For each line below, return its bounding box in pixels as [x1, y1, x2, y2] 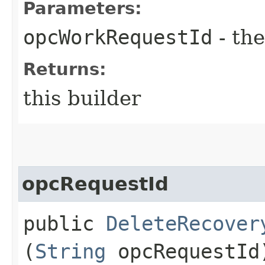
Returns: [23, 59, 106, 79]
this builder [23, 86, 141, 110]
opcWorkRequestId [23, 25, 212, 49]
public [23, 211, 106, 235]
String [35, 239, 106, 263]
